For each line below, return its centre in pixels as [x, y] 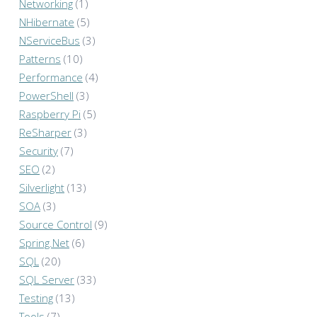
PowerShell [46, 96]
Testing [36, 298]
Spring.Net [44, 243]
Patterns [40, 59]
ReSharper [45, 133]
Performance [51, 77]
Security [39, 151]
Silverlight [42, 188]
